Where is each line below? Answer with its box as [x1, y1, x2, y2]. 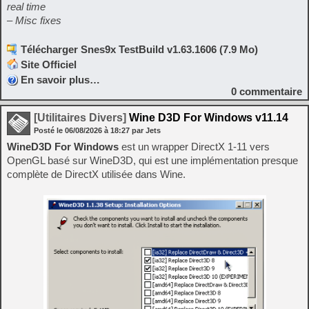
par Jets [132, 126, 161, 134]
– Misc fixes [7, 14, 61, 26]
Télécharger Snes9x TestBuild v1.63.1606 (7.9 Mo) [21, 43, 258, 55]
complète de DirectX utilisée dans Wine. [7, 168, 186, 180]
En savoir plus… [21, 73, 100, 86]
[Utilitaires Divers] [34, 111, 126, 123]
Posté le [34, 126, 65, 134]
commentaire [237, 85, 302, 97]
